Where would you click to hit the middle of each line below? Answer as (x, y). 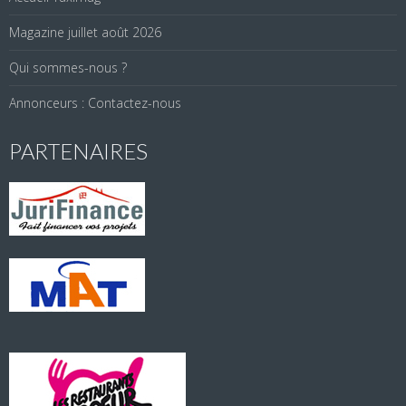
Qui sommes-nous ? (68, 68)
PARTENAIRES (78, 151)
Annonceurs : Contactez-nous (95, 103)
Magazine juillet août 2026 (85, 33)
